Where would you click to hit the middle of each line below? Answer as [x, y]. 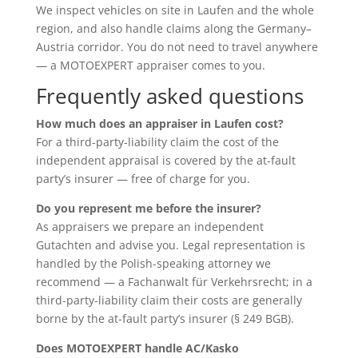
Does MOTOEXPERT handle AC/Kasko [137, 348]
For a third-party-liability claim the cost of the [157, 141]
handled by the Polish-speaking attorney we [153, 263]
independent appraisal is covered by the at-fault [165, 160]
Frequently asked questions [169, 95]
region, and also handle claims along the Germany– [173, 28]
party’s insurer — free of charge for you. [143, 178]
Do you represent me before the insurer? [148, 208]
